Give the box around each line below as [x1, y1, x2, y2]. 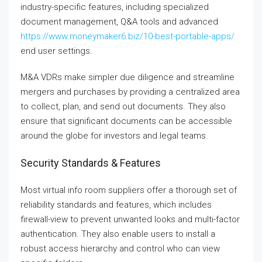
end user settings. [20, 46, 92, 56]
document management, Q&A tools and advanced [20, 16, 218, 27]
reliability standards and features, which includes [20, 199, 212, 210]
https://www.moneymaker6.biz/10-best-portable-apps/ [20, 31, 235, 42]
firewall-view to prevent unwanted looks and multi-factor [20, 214, 240, 225]
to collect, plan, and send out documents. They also [20, 101, 226, 112]
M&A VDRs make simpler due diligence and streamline [20, 72, 235, 82]
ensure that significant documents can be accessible [20, 116, 232, 126]
